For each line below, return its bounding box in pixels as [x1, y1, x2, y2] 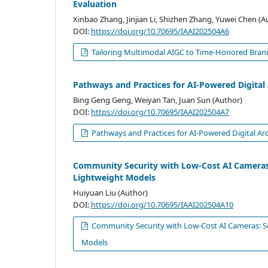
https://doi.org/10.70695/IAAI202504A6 [91, 26, 229, 37]
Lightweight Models [73, 172, 156, 184]
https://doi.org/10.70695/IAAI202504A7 [91, 106, 229, 118]
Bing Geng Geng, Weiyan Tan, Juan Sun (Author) [73, 95, 242, 106]
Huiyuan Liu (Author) [73, 187, 148, 199]
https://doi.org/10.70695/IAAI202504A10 [91, 199, 233, 211]
